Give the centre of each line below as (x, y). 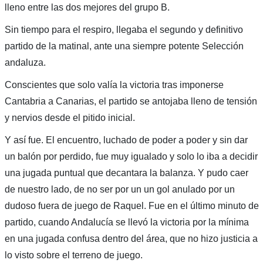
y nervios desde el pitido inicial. (70, 117)
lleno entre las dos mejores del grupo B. (87, 7)
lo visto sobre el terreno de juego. (75, 255)
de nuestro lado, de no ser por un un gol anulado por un (119, 189)
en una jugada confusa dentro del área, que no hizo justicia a (131, 238)
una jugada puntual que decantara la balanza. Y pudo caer (126, 173)
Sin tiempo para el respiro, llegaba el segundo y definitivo (124, 29)
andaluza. (25, 62)
